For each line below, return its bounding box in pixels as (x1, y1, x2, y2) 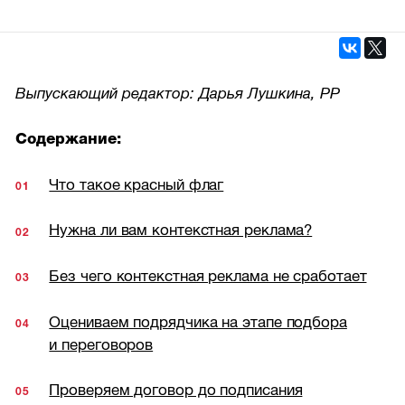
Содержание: (15, 130, 122, 148)
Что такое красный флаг (49, 175, 224, 193)
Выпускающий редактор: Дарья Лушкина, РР (15, 84, 341, 102)
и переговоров (49, 335, 154, 353)
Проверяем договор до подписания (49, 381, 303, 400)
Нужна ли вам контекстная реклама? (49, 221, 313, 240)
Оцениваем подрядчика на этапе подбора (49, 313, 347, 331)
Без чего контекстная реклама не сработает (49, 267, 367, 285)
